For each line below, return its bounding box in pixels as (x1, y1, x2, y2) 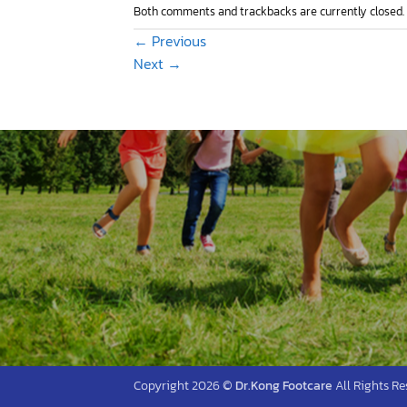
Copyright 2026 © (134, 374, 235, 395)
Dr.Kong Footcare (235, 374, 333, 395)
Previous (148, 29, 206, 52)
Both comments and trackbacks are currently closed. (134, 2, 404, 20)
